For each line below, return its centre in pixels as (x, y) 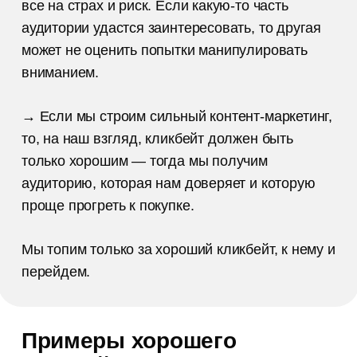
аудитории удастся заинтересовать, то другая (171, 28)
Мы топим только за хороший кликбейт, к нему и (178, 250)
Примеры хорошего (129, 341)
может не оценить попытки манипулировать (164, 51)
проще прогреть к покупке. (108, 206)
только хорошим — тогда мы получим (144, 161)
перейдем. (56, 272)
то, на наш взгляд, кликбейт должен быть (157, 139)
